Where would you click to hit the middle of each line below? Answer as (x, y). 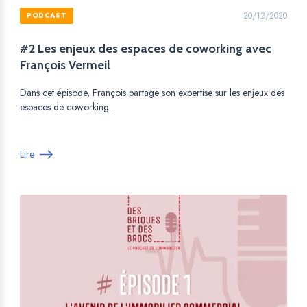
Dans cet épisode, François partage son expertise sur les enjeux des (152, 93)
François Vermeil (65, 65)
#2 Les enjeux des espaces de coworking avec (146, 49)
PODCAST (47, 15)
